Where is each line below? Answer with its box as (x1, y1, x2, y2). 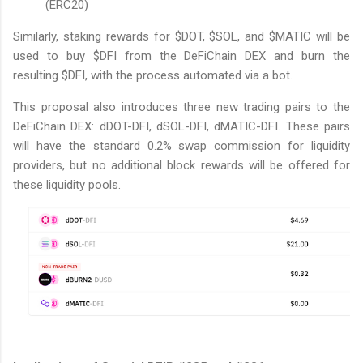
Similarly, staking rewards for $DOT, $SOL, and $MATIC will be (13, 28, 350, 44)
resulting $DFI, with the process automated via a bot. (13, 67, 293, 83)
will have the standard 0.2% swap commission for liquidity (13, 138, 350, 153)
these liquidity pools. (13, 177, 121, 192)
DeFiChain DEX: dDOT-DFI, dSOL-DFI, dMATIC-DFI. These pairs (13, 118, 350, 134)
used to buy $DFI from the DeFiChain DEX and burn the (13, 48, 350, 63)
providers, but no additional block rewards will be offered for (13, 157, 350, 173)
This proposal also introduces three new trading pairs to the (13, 99, 350, 114)
